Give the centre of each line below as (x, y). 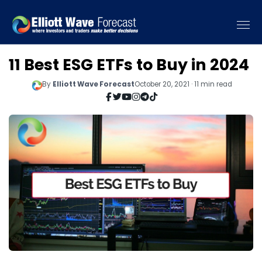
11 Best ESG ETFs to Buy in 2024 (129, 65)
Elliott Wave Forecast (93, 84)
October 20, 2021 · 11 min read (183, 84)
